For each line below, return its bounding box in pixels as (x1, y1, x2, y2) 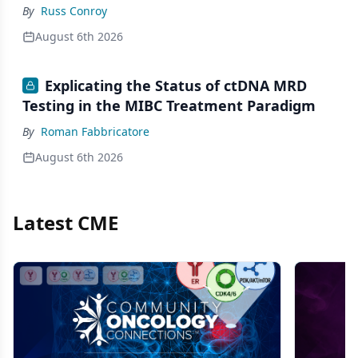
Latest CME (13, 209, 118, 237)
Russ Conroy (41, 3, 107, 18)
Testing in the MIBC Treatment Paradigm (22, 96, 316, 116)
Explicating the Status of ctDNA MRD (45, 76, 307, 95)
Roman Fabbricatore (41, 124, 149, 140)
